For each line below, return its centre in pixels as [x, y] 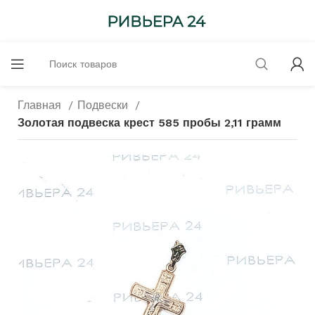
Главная [41, 105]
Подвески [104, 105]
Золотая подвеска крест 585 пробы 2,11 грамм [149, 123]
